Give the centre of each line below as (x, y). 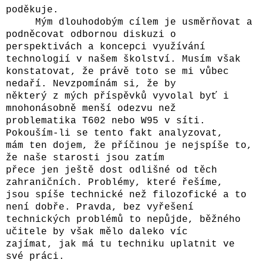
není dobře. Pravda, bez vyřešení (103, 207)
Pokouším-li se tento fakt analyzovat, (117, 133)
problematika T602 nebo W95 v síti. (106, 121)
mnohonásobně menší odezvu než (94, 108)
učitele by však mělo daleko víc (100, 232)
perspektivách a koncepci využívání (106, 47)
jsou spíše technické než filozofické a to (126, 195)
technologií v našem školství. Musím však (126, 59)
